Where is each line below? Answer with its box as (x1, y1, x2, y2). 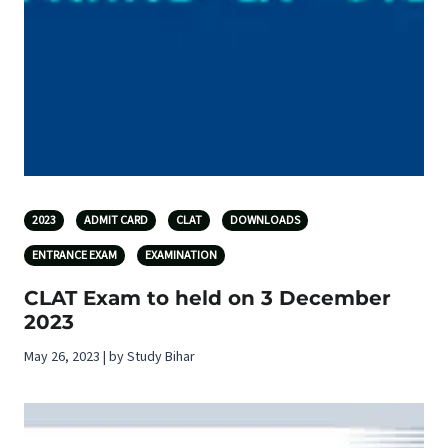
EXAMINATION (145, 247, 217, 264)
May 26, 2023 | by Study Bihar (24, 347, 195, 367)
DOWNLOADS (230, 212, 300, 229)
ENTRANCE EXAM (32, 247, 117, 264)
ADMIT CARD (84, 212, 148, 229)
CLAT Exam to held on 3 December (24, 286, 391, 310)
